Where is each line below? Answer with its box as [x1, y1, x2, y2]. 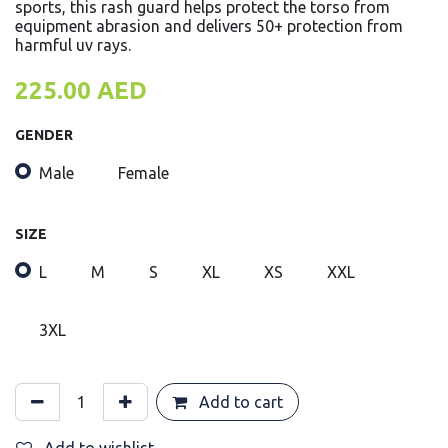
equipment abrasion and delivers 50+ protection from [15, 17, 403, 36]
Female [118, 164, 169, 183]
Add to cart [195, 392, 283, 411]
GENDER [15, 127, 73, 144]
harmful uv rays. [15, 36, 131, 55]
